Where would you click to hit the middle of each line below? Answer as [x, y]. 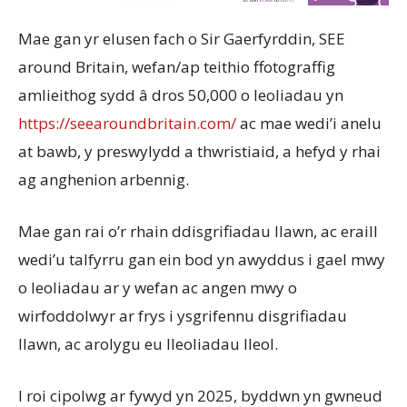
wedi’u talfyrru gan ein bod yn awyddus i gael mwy [202, 260]
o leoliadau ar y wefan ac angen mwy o [158, 288]
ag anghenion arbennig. [104, 180]
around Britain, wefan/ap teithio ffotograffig [177, 67]
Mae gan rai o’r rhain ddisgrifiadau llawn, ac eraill [198, 232]
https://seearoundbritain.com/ [127, 124]
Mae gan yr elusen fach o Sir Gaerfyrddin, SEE [182, 39]
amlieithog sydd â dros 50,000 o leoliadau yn [181, 95]
